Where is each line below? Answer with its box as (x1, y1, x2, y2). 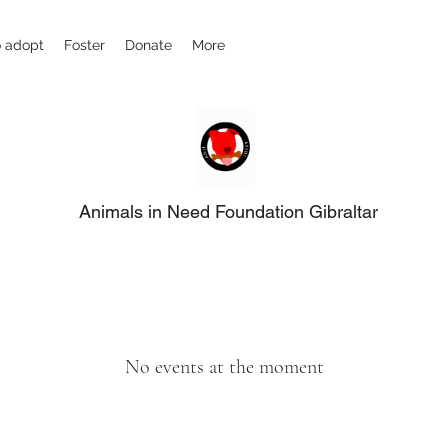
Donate (125, 37, 172, 53)
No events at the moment (124, 354, 324, 379)
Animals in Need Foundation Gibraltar (78, 200, 378, 222)
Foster (64, 37, 105, 53)
